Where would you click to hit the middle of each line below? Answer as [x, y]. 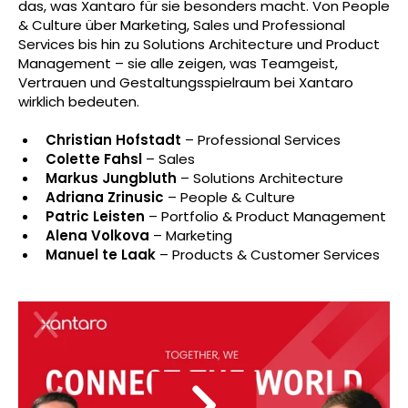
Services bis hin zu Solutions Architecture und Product [199, 45]
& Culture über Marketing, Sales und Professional [182, 25]
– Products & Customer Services [268, 255]
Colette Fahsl [94, 159]
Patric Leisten [95, 217]
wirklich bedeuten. [79, 102]
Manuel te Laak [101, 255]
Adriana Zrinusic [105, 198]
